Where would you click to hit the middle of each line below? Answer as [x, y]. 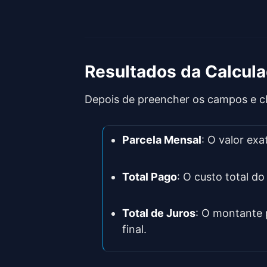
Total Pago [150, 176]
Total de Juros [159, 213]
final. [134, 229]
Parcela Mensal [162, 140]
